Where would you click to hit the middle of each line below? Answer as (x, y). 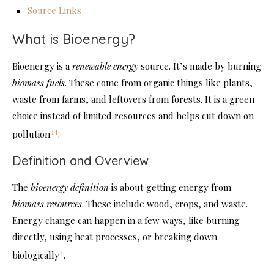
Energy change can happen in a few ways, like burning (126, 220)
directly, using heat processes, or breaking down (115, 237)
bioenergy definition (70, 187)
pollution (31, 134)
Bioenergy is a (42, 66)
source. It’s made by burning (200, 66)
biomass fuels (39, 83)
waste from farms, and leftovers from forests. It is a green (133, 99)
